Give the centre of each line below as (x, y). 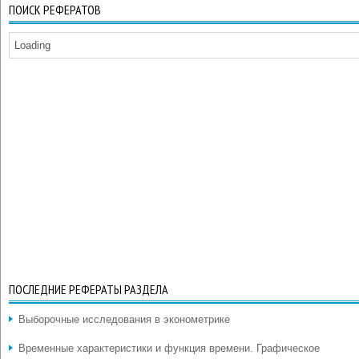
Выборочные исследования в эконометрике (124, 319)
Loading (32, 45)
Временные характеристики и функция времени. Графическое (169, 348)
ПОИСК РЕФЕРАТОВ (55, 10)
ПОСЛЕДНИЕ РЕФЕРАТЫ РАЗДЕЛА (89, 289)
